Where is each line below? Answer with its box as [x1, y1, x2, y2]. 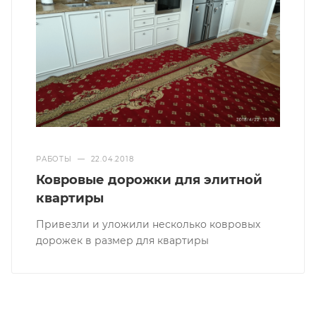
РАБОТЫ [36, 154, 72, 164]
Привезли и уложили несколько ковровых [36, 218, 261, 231]
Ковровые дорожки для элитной [36, 172, 263, 188]
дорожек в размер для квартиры [36, 234, 209, 248]
